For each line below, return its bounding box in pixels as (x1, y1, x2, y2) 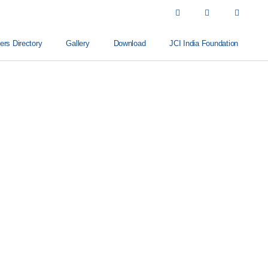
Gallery (66, 38, 90, 48)
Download (113, 38, 146, 48)
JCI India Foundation (169, 38, 238, 48)
